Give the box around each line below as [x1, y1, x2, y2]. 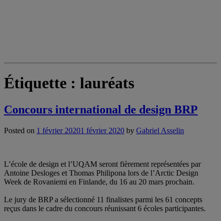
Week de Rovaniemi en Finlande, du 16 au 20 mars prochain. [4, 177, 194, 186]
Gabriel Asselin [136, 126, 184, 135]
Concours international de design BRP [4, 103, 198, 116]
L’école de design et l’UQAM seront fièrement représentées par [4, 159, 201, 168]
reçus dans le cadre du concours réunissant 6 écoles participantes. [4, 204, 206, 213]
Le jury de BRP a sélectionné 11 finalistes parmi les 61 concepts [4, 195, 202, 204]
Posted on [4, 126, 37, 135]
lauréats [80, 74, 134, 92]
